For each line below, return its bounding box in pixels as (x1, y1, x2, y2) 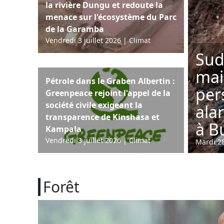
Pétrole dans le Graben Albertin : (45, 75, 175, 86)
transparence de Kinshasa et (45, 111, 159, 122)
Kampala (45, 123, 81, 134)
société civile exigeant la (45, 99, 142, 110)
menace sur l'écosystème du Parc (45, 11, 176, 22)
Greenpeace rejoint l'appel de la (45, 87, 170, 98)
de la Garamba (45, 23, 104, 34)
